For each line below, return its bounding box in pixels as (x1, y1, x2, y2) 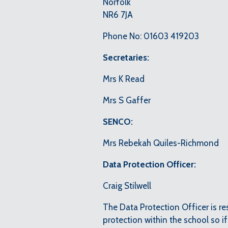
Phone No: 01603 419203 (103, 31, 201, 41)
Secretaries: (103, 52, 149, 63)
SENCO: (103, 116, 133, 127)
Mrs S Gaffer (103, 95, 151, 105)
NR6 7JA (103, 9, 133, 20)
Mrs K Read (103, 73, 145, 84)
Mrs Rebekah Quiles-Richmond (103, 137, 221, 148)
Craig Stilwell (103, 180, 153, 191)
